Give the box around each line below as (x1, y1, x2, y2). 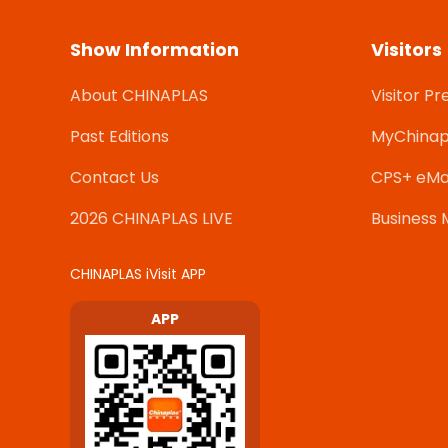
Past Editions (70, 124, 169, 148)
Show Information (70, 36, 239, 62)
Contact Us (70, 165, 159, 189)
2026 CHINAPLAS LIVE (70, 206, 233, 230)
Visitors (371, 36, 442, 62)
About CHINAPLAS (70, 83, 208, 107)
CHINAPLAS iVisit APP (70, 263, 206, 284)
